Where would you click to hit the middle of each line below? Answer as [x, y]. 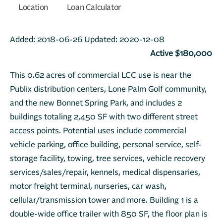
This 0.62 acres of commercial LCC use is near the [101, 75]
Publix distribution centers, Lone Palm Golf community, [108, 89]
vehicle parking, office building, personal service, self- [106, 145]
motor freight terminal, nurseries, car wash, [88, 186]
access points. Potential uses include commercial [98, 131]
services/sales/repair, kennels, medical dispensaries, [105, 172]
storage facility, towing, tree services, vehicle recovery [108, 159]
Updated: [102, 40]
